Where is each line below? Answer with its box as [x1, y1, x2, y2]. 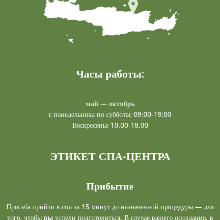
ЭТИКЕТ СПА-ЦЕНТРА [50, 148, 170, 164]
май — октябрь [85, 99, 135, 109]
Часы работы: [76, 66, 144, 81]
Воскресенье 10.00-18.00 [72, 120, 148, 130]
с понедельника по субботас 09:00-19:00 [49, 110, 171, 119]
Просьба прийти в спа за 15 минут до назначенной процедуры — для [6, 202, 214, 212]
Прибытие [86, 179, 134, 193]
